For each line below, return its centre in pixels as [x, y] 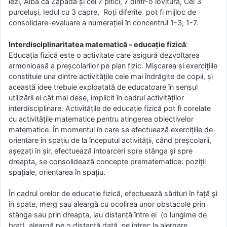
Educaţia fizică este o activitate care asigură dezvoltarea [104, 55]
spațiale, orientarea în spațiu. [57, 172]
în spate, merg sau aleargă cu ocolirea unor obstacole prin [107, 204]
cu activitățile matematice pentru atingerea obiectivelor [101, 119]
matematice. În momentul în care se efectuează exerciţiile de [111, 129]
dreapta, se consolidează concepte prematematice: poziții [107, 161]
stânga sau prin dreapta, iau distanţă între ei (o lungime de [108, 215]
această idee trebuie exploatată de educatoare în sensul [103, 87]
